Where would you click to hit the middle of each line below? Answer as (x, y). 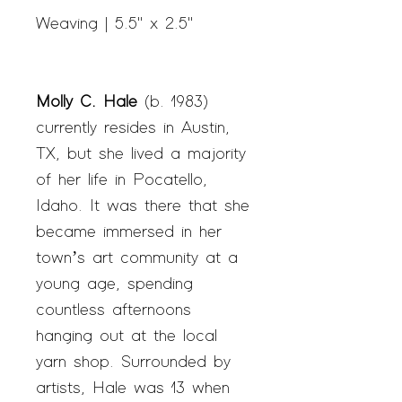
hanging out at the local (127, 337)
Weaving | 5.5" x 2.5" (114, 25)
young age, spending (114, 285)
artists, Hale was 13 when (133, 389)
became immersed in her (129, 233)
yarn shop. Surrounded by (133, 363)
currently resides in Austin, (133, 129)
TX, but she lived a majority (141, 155)
